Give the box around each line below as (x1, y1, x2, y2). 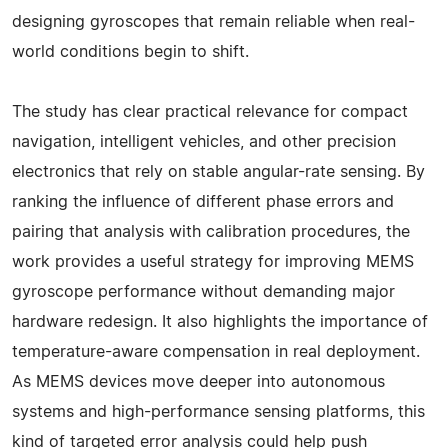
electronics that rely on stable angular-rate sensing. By (12, 163, 425, 180)
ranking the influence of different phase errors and (12, 193, 394, 210)
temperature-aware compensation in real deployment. (12, 343, 420, 360)
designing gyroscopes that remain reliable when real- (12, 13, 415, 30)
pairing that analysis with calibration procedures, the (12, 223, 410, 240)
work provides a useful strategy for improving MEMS (12, 253, 414, 270)
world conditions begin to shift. (12, 43, 249, 60)
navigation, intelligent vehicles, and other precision (12, 133, 396, 150)
